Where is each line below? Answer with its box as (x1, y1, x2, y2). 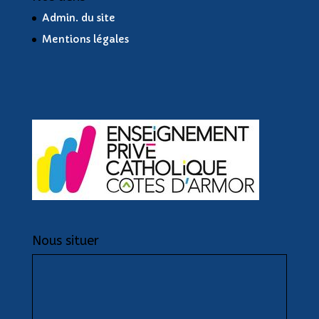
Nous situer (31, 233, 99, 249)
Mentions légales (41, 33, 129, 46)
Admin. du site (41, 11, 115, 24)
